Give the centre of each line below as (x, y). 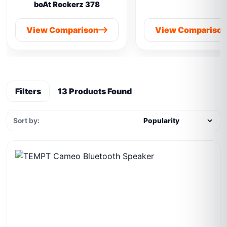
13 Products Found (95, 91)
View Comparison (63, 30)
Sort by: (27, 121)
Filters (28, 91)
